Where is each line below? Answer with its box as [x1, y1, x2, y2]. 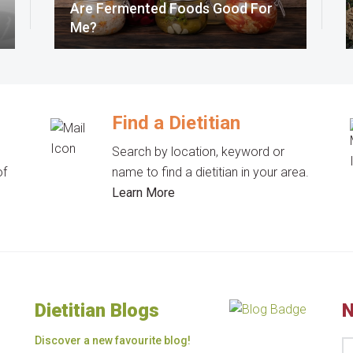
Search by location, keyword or [112, 143, 285, 159]
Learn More [112, 184, 176, 200]
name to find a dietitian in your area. [112, 164, 310, 180]
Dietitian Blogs [35, 299, 159, 321]
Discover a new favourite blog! [35, 333, 191, 347]
